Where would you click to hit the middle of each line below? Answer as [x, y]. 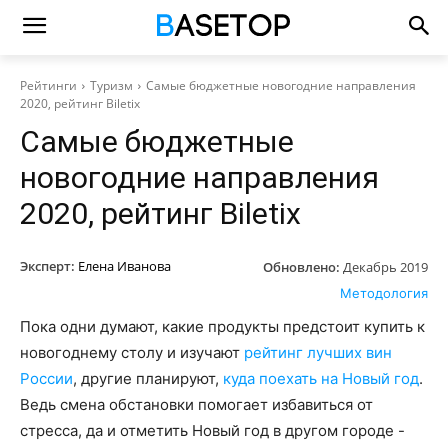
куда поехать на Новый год [321, 378]
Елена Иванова [124, 266]
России [46, 378]
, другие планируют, [148, 378]
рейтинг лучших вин [318, 352]
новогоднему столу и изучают [132, 352]
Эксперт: [47, 266]
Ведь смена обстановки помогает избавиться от [196, 404]
